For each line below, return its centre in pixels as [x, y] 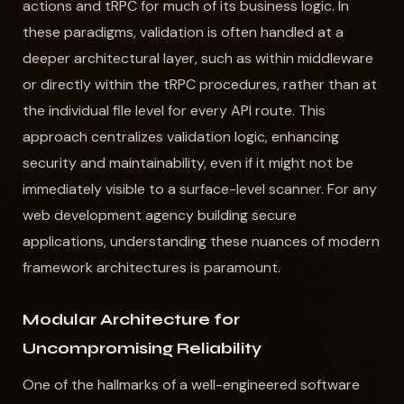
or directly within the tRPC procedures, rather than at [199, 84]
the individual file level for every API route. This [174, 110]
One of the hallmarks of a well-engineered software [191, 384]
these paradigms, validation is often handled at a [183, 32]
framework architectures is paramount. [151, 267]
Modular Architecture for [131, 319]
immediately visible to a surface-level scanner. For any [199, 188]
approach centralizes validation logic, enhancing [180, 136]
